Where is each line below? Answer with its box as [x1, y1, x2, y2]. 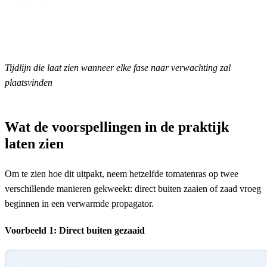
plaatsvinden [5, 77, 52, 88]
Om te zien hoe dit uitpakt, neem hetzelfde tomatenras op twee [5, 168, 238, 179]
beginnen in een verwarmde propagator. [5, 198, 154, 209]
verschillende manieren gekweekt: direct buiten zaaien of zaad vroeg [5, 183, 261, 194]
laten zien [5, 135, 64, 151]
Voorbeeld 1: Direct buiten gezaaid [5, 225, 145, 235]
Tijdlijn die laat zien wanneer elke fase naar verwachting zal [5, 62, 231, 73]
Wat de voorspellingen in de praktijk [5, 119, 229, 135]
